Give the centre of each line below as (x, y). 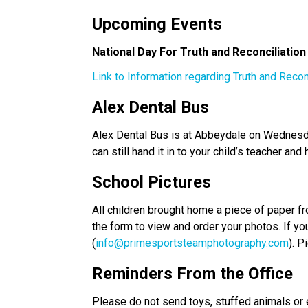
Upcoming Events (159, 24)
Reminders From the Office (193, 273)
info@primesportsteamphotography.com (192, 243)
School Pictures (154, 182)
